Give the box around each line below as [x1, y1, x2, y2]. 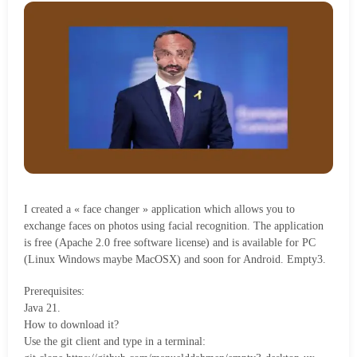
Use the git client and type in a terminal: [24, 335, 206, 347]
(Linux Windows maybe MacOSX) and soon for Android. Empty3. [24, 253, 326, 265]
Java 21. [24, 301, 61, 314]
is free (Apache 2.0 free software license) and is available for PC [24, 236, 316, 249]
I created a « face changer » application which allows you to [24, 202, 295, 215]
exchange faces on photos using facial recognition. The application [24, 219, 324, 232]
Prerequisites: [24, 284, 84, 297]
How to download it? [24, 318, 119, 331]
